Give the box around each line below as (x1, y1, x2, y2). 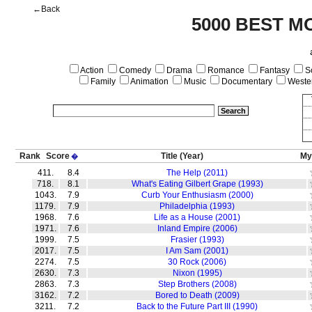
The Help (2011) (166, 168, 228, 178)
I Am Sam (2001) (166, 246, 228, 256)
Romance (205, 65, 244, 75)
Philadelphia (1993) (159, 201, 235, 211)
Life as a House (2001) (154, 212, 240, 222)
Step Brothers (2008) (157, 279, 237, 289)
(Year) (179, 151, 203, 161)
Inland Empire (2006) (157, 224, 237, 233)
